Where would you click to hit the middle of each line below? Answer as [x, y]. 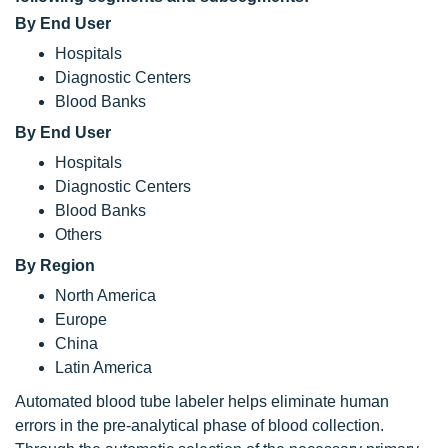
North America [105, 295]
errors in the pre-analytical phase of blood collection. [199, 425]
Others [78, 234]
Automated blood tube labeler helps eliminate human [202, 401]
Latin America [103, 367]
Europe [81, 319]
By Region [55, 265]
